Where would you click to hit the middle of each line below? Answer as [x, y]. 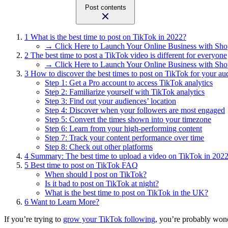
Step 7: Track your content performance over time [124, 138]
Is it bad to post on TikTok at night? [102, 184]
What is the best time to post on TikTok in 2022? [108, 37]
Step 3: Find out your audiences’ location [110, 101]
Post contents [105, 8]
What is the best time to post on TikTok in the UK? [126, 193]
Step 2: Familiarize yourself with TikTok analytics [125, 92]
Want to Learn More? [65, 202]
